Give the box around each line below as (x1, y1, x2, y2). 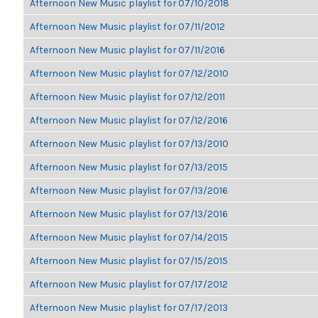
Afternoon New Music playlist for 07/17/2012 (30, 278, 228, 290)
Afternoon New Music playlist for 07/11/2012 (30, 21, 225, 32)
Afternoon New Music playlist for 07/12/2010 (30, 67, 229, 79)
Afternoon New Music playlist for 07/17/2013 (30, 302, 228, 313)
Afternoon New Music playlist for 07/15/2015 (30, 255, 228, 266)
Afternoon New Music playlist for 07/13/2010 (30, 138, 229, 149)
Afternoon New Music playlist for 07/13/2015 (30, 161, 228, 172)
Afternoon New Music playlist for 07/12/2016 (30, 114, 228, 126)
